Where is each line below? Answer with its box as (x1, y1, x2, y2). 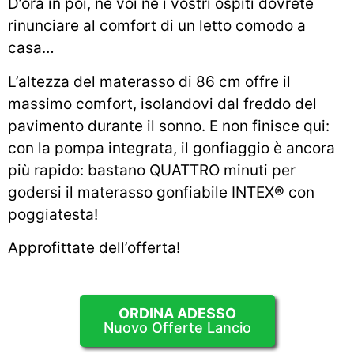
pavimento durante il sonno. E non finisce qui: (8, 116, 330, 135)
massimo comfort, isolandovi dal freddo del (8, 94, 317, 113)
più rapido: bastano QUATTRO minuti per (8, 160, 296, 179)
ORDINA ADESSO (118, 304, 236, 322)
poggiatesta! (8, 205, 98, 224)
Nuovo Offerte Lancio (103, 318, 251, 336)
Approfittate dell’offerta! (8, 239, 180, 258)
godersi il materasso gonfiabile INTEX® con (8, 183, 314, 201)
